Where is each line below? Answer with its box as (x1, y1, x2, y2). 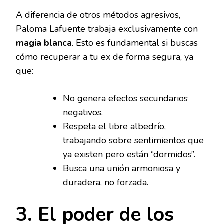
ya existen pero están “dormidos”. (63, 148, 195, 160)
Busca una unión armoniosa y (63, 162, 180, 174)
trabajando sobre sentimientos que (63, 134, 204, 146)
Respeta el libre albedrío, (63, 120, 166, 132)
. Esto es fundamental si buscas (72, 36, 198, 49)
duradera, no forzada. (63, 176, 148, 188)
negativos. (63, 106, 103, 118)
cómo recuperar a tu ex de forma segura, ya (16, 50, 193, 63)
